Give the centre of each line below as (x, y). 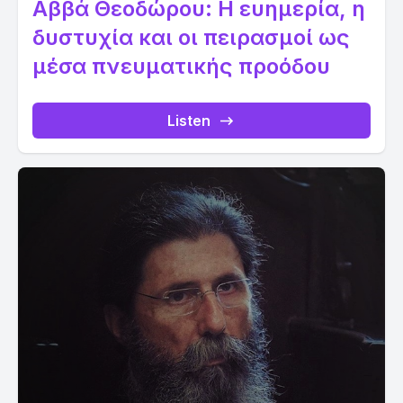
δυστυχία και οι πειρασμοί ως (191, 37)
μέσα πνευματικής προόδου (181, 66)
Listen (189, 121)
